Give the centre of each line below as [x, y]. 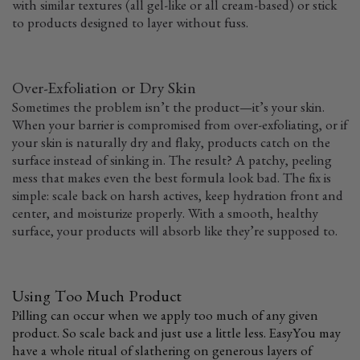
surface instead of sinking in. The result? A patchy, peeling [172, 163]
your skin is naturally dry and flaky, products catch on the [171, 145]
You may [317, 336]
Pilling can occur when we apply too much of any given [165, 318]
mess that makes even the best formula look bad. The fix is [172, 181]
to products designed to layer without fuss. [130, 26]
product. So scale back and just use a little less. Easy [152, 336]
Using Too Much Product [97, 299]
